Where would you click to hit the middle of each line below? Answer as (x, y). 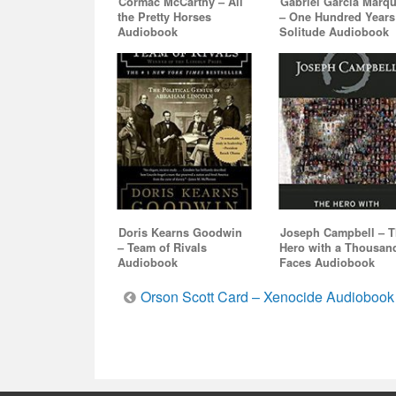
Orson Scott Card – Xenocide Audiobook (267, 296)
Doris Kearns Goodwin (180, 232)
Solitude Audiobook (335, 32)
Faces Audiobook (327, 262)
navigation (195, 356)
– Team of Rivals (162, 247)
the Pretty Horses (164, 17)
